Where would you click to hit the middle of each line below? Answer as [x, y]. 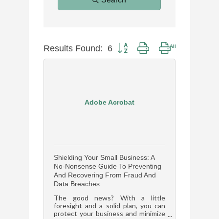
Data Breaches [77, 184]
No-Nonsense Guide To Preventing [108, 166]
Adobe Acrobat [109, 102]
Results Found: [73, 48]
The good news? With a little [109, 198]
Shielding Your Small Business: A [104, 157]
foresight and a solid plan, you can [109, 206]
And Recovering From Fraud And [105, 175]
